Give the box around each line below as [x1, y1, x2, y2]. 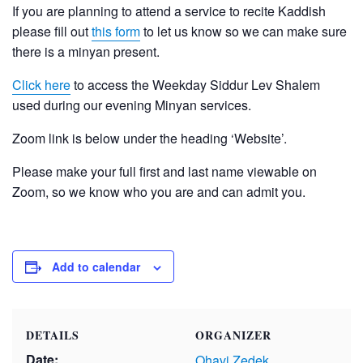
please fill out [12, 22, 92, 41]
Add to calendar [52, 258, 140, 275]
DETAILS [25, 327, 79, 344]
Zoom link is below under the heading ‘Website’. [12, 129, 287, 148]
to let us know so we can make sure [140, 22, 347, 41]
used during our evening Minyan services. [12, 96, 251, 115]
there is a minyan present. [12, 42, 160, 62]
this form [92, 22, 140, 41]
